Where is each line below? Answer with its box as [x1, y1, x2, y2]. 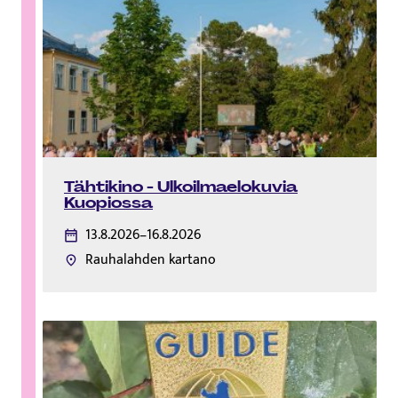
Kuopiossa [64, 193, 153, 213]
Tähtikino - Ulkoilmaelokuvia [64, 177, 298, 197]
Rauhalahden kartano [85, 248, 216, 273]
